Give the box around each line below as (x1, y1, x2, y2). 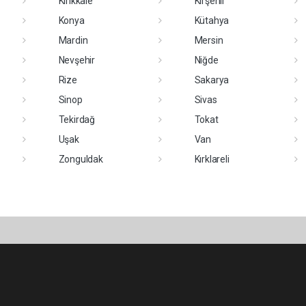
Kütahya (194, 15, 229, 26)
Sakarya (194, 74, 229, 85)
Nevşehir (58, 55, 95, 66)
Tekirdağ (58, 114, 95, 125)
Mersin (194, 35, 223, 46)
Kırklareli (194, 154, 229, 165)
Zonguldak (58, 154, 103, 165)
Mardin (58, 35, 88, 46)
